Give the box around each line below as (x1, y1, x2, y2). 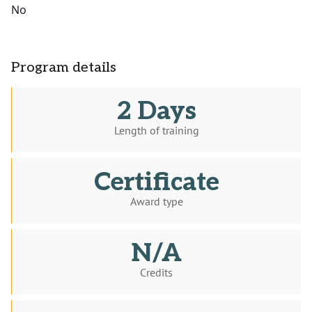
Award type (130, 194, 183, 209)
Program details (11, 59, 116, 77)
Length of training (114, 123, 199, 138)
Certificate (93, 167, 219, 198)
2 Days (116, 96, 196, 127)
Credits (140, 265, 173, 280)
